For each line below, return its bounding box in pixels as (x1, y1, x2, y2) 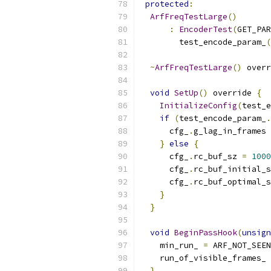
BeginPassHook (174, 227, 237, 238)
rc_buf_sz (194, 151, 242, 162)
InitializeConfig (160, 100, 237, 111)
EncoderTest (179, 24, 232, 34)
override (208, 88, 256, 98)
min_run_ (140, 240, 203, 250)
